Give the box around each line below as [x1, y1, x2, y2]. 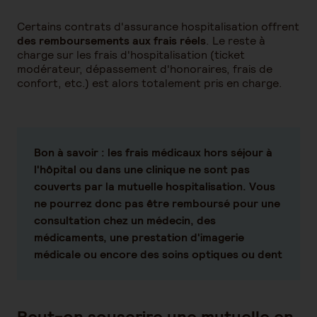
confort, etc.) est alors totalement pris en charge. [17, 76, 282, 91]
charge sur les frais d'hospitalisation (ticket [17, 47, 245, 62]
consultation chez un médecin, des [34, 213, 216, 228]
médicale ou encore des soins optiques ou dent [34, 247, 282, 262]
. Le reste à [206, 33, 265, 48]
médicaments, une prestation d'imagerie [34, 230, 244, 245]
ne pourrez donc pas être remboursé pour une [34, 196, 280, 211]
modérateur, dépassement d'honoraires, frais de [17, 62, 272, 76]
